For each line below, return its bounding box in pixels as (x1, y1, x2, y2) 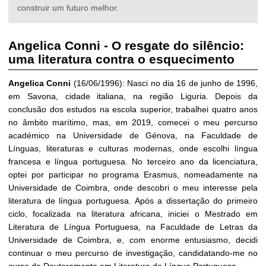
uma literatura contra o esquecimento (8, 52, 235, 66)
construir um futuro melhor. (17, 2, 119, 12)
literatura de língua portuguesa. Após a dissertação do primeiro (8, 196, 258, 206)
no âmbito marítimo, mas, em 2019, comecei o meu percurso (8, 118, 258, 128)
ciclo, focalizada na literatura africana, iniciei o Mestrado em (8, 209, 258, 219)
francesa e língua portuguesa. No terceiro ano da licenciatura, (8, 157, 258, 167)
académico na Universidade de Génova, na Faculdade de (8, 131, 258, 141)
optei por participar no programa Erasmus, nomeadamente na (8, 170, 258, 180)
